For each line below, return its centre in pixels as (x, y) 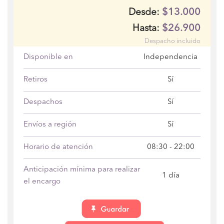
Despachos (43, 102)
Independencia (170, 57)
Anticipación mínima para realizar (82, 169)
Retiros (35, 79)
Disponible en (48, 57)
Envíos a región (50, 124)
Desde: (145, 12)
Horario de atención (58, 147)
